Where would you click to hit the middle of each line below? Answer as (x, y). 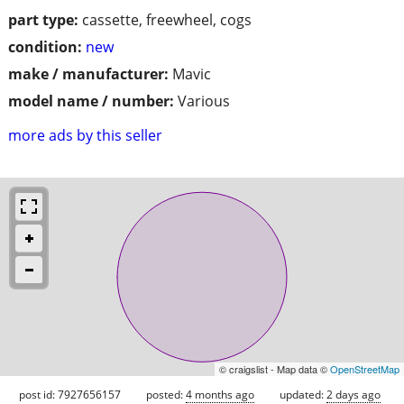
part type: (43, 19)
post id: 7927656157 (70, 394)
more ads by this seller (85, 135)
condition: (45, 46)
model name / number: (91, 101)
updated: (303, 394)
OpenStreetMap (365, 368)
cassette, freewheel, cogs (167, 19)
